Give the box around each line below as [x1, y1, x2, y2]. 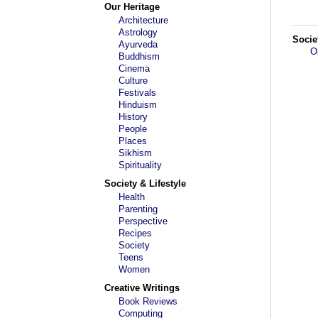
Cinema [119, 63, 150, 74]
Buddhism [119, 51, 160, 62]
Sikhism [119, 148, 152, 158]
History [119, 111, 148, 122]
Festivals [119, 87, 156, 98]
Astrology [119, 27, 158, 38]
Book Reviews [119, 296, 177, 307]
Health [119, 192, 145, 202]
